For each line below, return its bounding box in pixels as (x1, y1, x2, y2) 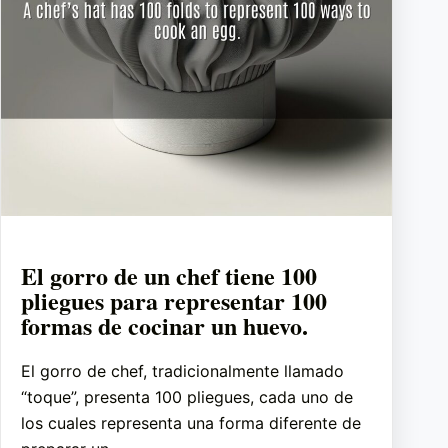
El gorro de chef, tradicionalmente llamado (21, 361, 344, 382)
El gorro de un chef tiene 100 (21, 258, 317, 294)
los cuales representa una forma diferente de (21, 413, 361, 434)
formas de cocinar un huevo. (21, 308, 308, 344)
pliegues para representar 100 (21, 283, 327, 319)
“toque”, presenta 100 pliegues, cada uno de (21, 387, 353, 408)
